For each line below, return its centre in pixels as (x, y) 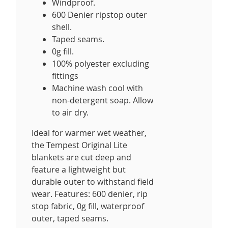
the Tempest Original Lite (79, 145)
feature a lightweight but (79, 169)
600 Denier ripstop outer (99, 15)
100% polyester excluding (101, 63)
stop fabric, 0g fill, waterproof (88, 206)
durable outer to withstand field (93, 181)
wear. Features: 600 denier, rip (90, 194)
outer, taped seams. (70, 218)
